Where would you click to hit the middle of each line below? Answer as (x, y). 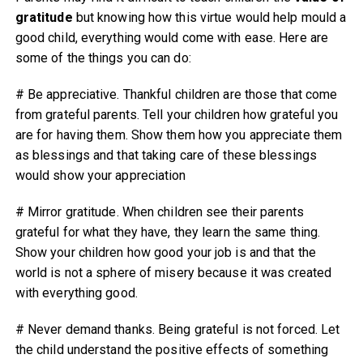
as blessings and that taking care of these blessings (166, 155)
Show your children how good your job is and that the (165, 252)
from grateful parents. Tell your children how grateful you (177, 114)
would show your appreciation (100, 175)
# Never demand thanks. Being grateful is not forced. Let (177, 329)
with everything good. (76, 293)
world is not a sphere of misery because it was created (173, 272)
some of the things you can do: (103, 58)
